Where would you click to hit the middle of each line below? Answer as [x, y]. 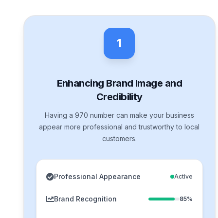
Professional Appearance [97, 176]
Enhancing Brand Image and [119, 83]
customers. [119, 138]
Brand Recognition [85, 199]
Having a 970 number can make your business [119, 115]
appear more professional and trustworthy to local [119, 127]
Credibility [119, 97]
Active [183, 176]
